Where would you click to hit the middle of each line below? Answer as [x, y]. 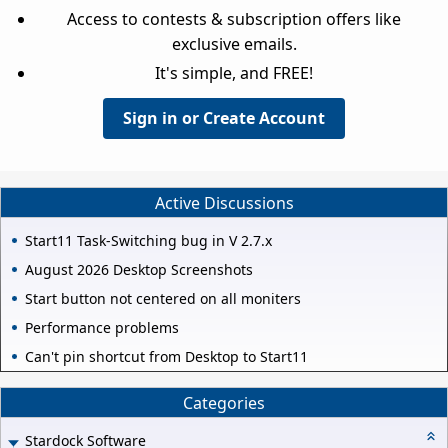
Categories [224, 402]
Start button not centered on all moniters [163, 299]
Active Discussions [224, 202]
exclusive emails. [234, 44]
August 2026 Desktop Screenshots [139, 270]
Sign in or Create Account [224, 118]
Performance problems [102, 328]
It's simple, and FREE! [234, 73]
